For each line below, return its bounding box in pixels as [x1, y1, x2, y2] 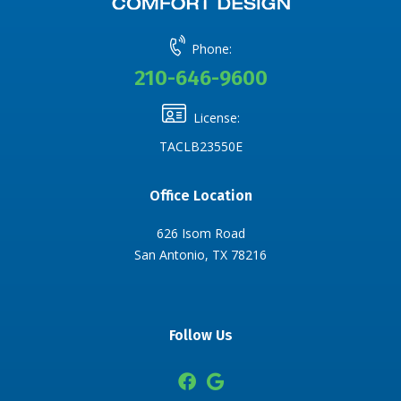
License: [192, 109, 240, 127]
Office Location [149, 187, 252, 205]
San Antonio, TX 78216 [134, 246, 267, 264]
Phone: [191, 40, 232, 58]
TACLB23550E [158, 138, 243, 156]
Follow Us [168, 327, 233, 345]
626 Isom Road [156, 225, 245, 243]
